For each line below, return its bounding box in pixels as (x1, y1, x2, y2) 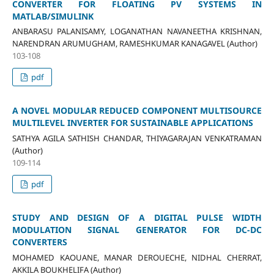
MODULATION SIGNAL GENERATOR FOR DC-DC (12, 224, 262, 236)
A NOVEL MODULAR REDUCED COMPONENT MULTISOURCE (12, 105, 262, 117)
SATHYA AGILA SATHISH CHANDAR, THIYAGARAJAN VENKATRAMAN (12, 133, 262, 144)
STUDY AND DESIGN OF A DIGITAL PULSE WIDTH (12, 212, 262, 224)
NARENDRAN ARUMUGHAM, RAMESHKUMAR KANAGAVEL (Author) (12, 38, 257, 50)
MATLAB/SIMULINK (12, 10, 94, 22)
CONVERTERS (12, 236, 67, 248)
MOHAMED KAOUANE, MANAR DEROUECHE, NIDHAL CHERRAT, (12, 252, 262, 264)
